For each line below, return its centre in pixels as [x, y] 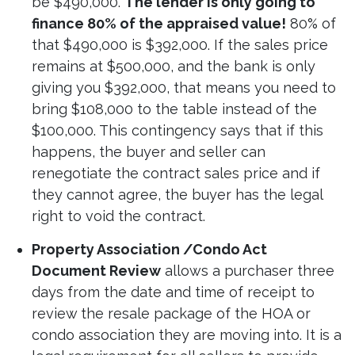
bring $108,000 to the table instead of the [174, 109]
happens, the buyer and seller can [149, 152]
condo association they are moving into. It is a [187, 335]
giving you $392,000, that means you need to [184, 88]
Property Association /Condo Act [149, 250]
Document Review [96, 271]
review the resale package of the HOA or [171, 314]
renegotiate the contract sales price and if [176, 174]
